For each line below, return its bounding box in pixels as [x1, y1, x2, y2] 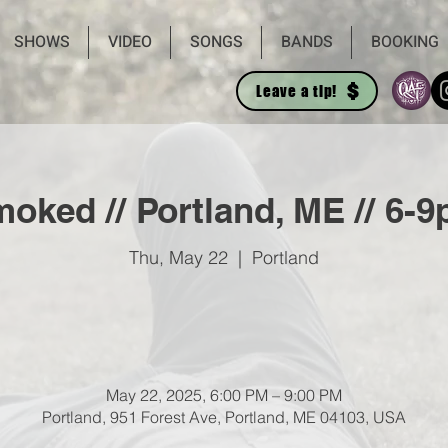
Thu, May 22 [129, 246, 228, 269]
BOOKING [370, 30, 439, 54]
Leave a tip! [256, 82, 337, 100]
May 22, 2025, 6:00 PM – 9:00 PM [106, 385, 342, 405]
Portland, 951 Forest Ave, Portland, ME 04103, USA [42, 407, 406, 427]
